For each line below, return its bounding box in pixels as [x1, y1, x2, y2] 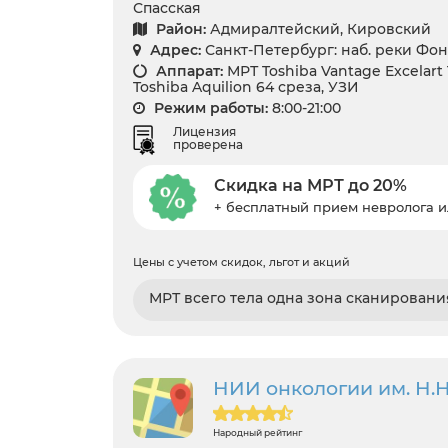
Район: [152, 20, 206, 39]
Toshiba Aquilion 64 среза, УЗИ [133, 78, 359, 97]
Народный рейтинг [213, 426, 302, 438]
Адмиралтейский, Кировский [210, 20, 431, 39]
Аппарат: [152, 62, 223, 81]
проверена [173, 136, 243, 152]
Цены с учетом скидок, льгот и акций [133, 254, 350, 269]
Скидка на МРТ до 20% [214, 175, 407, 195]
